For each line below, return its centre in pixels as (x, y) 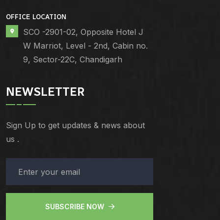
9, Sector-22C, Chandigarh (73, 60)
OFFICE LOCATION (36, 17)
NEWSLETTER (45, 92)
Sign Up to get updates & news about (75, 125)
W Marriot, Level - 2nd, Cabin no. (85, 46)
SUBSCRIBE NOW (75, 207)
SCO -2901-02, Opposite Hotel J (83, 32)
